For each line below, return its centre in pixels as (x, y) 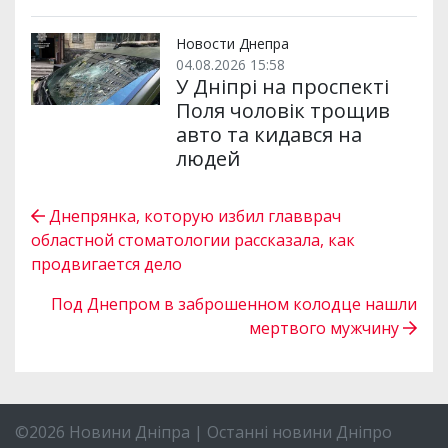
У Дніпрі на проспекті (282, 86)
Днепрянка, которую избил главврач (193, 215)
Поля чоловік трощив (282, 110)
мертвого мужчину (326, 327)
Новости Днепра (232, 43)
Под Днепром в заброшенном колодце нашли (234, 303)
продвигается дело (106, 263)
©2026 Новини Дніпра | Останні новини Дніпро (203, 432)
